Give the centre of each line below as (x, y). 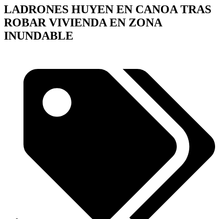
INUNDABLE (39, 35)
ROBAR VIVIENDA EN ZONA (83, 22)
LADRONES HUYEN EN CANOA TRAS (108, 9)
